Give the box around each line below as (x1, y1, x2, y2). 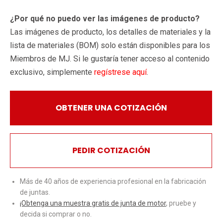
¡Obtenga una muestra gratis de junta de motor (20, 199, 166, 207)
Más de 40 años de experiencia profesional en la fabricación (20, 177, 206, 185)
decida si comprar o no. (20, 210, 92, 218)
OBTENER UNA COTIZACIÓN (55, 102, 167, 113)
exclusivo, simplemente (10, 67, 94, 77)
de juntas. (20, 188, 50, 196)
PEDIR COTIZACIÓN (72, 144, 150, 156)
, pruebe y (166, 199, 196, 207)
